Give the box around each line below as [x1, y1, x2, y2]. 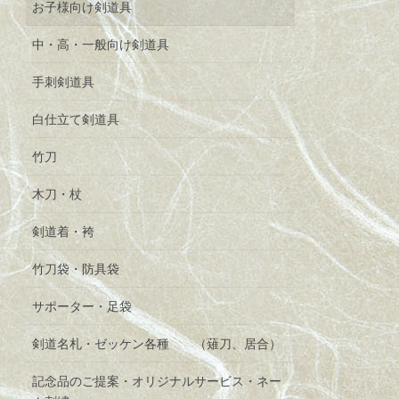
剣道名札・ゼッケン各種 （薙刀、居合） [32, 337, 282, 352]
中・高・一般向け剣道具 [32, 37, 170, 53]
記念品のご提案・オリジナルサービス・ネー [32, 374, 282, 389]
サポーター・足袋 [32, 299, 133, 314]
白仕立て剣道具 [32, 112, 120, 127]
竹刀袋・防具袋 [32, 262, 120, 277]
